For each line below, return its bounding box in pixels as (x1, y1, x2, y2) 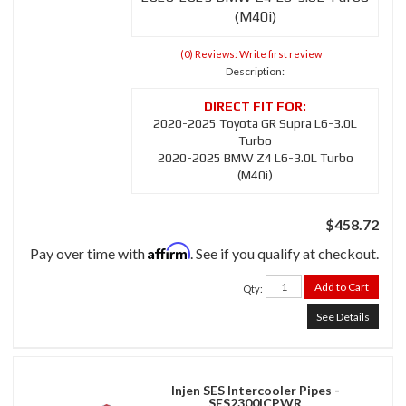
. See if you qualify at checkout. (190, 245, 379, 263)
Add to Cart (314, 280, 369, 295)
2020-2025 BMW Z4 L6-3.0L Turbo (157, 150, 353, 166)
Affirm (148, 242, 190, 261)
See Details (316, 310, 370, 324)
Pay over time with (30, 245, 148, 263)
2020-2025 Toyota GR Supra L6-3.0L (153, 116, 357, 131)
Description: (226, 64, 285, 79)
